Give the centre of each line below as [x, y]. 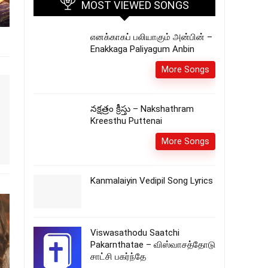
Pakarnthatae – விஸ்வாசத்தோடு [153, 245]
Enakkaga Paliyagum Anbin [142, 49]
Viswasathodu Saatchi [135, 233]
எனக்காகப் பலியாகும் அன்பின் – [151, 37]
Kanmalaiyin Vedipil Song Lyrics [152, 181]
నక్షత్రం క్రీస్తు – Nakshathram [142, 109]
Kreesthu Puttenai [126, 121]
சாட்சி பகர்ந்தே [118, 257]
